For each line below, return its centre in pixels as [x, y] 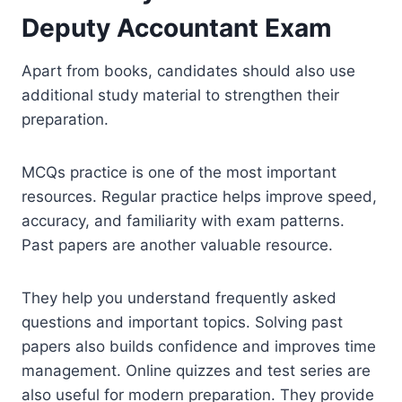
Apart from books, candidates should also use [188, 70]
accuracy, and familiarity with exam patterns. [183, 220]
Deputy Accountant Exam [177, 27]
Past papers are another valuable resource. [177, 245]
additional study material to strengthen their [180, 95]
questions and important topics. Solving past [182, 322]
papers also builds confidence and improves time [199, 346]
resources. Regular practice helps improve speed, [199, 196]
